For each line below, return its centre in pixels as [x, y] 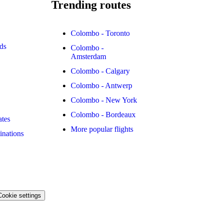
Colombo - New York [104, 100]
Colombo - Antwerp [102, 85]
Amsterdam [89, 56]
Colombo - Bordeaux [103, 114]
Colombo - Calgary [101, 71]
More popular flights [102, 129]
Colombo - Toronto [101, 33]
